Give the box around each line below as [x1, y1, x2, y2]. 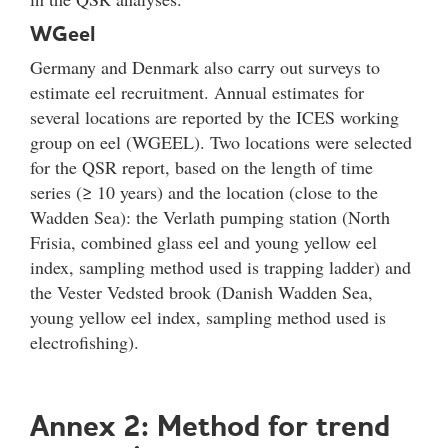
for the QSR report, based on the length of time [30, 154, 373, 179]
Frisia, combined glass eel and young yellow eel [30, 229, 377, 254]
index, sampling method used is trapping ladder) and [30, 254, 411, 279]
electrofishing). [30, 329, 145, 354]
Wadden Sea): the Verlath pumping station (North [30, 204, 390, 229]
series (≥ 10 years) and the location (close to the [30, 179, 378, 204]
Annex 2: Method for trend [30, 407, 390, 444]
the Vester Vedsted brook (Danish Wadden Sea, [30, 279, 373, 304]
